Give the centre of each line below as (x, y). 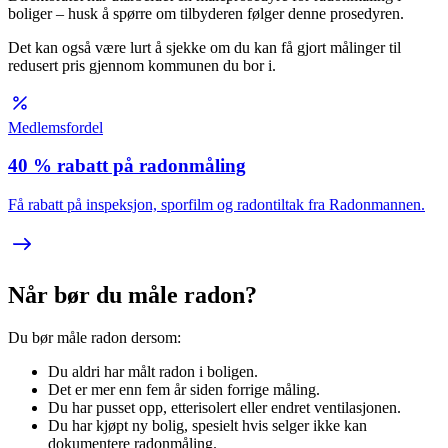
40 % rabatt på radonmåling (127, 166)
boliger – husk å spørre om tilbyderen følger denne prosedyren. (206, 13)
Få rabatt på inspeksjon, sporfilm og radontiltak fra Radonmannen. (216, 204)
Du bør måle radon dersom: (94, 337)
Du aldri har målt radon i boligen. (153, 371)
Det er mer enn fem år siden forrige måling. (184, 389)
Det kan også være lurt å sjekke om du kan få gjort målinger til (204, 47)
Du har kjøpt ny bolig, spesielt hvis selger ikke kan (207, 425)
